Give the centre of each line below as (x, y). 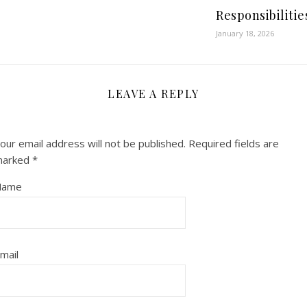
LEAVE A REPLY (153, 94)
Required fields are (234, 143)
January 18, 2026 (245, 33)
